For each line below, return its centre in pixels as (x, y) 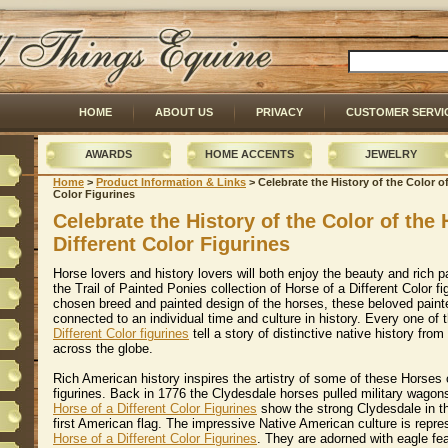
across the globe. (103, 348)
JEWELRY (390, 154)
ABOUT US (184, 112)
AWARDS (108, 154)
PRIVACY (279, 112)
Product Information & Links (171, 182)
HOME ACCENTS (249, 154)
